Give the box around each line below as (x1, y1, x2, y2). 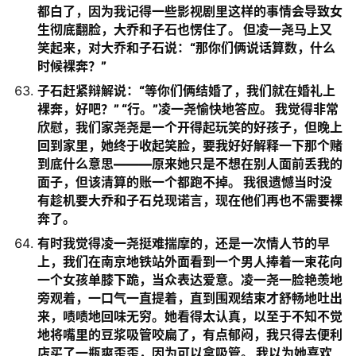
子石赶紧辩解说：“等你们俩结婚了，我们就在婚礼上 (37, 83, 335, 99)
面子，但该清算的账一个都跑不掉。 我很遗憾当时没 (37, 174, 332, 190)
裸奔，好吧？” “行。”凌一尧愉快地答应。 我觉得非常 (37, 101, 339, 117)
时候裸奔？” (37, 58, 106, 74)
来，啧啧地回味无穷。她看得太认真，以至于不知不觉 (37, 308, 342, 324)
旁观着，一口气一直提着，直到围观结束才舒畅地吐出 (37, 290, 342, 306)
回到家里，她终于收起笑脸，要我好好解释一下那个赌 (37, 137, 342, 153)
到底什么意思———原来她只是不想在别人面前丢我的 (37, 156, 342, 172)
